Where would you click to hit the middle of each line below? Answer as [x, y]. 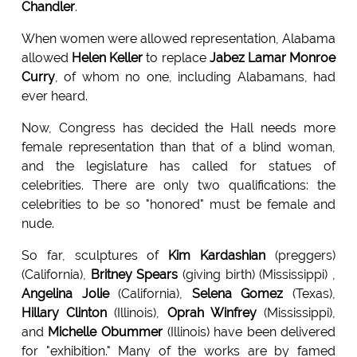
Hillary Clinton [64, 313]
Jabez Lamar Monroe [273, 58]
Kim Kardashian [217, 256]
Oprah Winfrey [212, 313]
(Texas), [310, 294]
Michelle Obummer [105, 332]
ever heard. [54, 96]
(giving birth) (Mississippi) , [257, 275]
